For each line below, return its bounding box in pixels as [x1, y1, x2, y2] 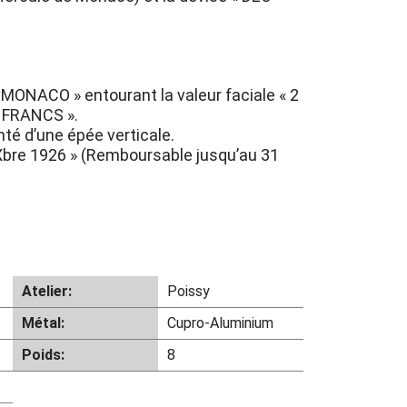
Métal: [21, 314, 65, 332]
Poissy [166, 283, 210, 300]
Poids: [21, 346, 65, 363]
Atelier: [21, 283, 72, 300]
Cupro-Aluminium [166, 314, 273, 332]
